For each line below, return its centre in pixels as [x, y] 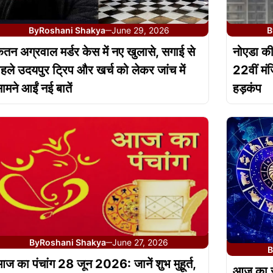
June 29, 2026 [140, 30]
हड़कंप [247, 88]
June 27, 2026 [140, 243]
